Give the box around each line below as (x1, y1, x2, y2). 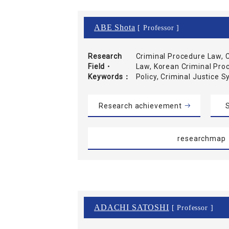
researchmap (177, 134, 226, 143)
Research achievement (99, 101, 182, 110)
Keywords (88, 72, 123, 81)
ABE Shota (94, 22, 135, 32)
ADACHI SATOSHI (94, 202, 169, 212)
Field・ (88, 62, 113, 71)
